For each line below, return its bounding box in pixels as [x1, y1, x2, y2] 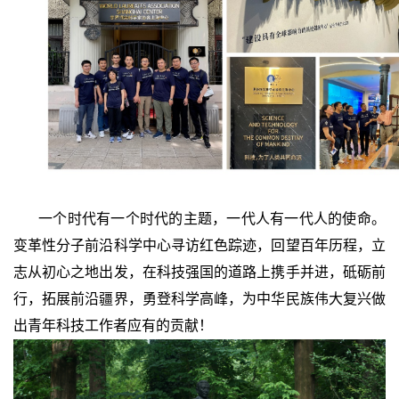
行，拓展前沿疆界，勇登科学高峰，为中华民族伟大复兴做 [13, 290, 386, 306]
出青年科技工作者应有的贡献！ [13, 317, 213, 333]
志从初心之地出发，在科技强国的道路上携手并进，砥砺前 [13, 264, 386, 280]
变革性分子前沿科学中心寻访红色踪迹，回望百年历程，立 [13, 237, 386, 253]
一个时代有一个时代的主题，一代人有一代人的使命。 [38, 210, 386, 226]
